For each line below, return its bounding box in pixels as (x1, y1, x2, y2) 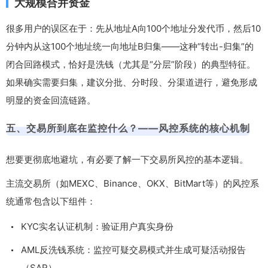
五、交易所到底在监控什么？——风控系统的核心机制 (6, 122, 250, 135)
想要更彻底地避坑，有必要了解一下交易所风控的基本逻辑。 (6, 154, 248, 166)
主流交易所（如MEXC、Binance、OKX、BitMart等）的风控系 (6, 178, 259, 190)
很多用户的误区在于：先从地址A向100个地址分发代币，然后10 (6, 23, 261, 35)
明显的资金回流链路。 (6, 95, 96, 106)
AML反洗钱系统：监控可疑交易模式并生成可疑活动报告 (21, 244, 246, 256)
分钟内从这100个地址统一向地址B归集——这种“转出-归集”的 (6, 41, 254, 53)
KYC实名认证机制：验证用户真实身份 (21, 221, 173, 233)
